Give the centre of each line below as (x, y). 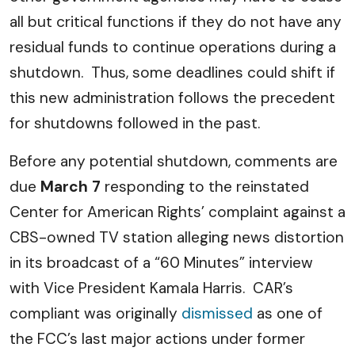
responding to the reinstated (205, 187)
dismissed (217, 313)
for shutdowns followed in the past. (135, 123)
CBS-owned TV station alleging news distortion (177, 237)
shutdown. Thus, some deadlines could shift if (172, 73)
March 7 (71, 187)
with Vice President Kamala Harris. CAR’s (151, 288)
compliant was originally (95, 313)
